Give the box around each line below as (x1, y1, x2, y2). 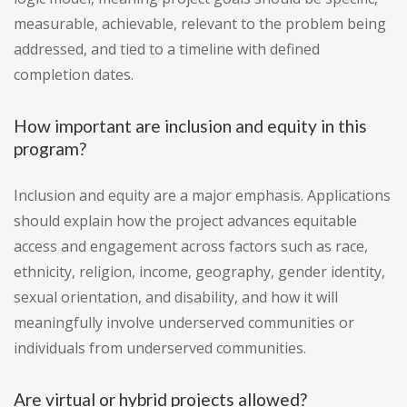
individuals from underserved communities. (14, 338, 306, 359)
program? (14, 138, 86, 160)
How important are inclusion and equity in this (14, 115, 367, 137)
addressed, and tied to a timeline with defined (14, 39, 320, 60)
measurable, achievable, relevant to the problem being (14, 14, 386, 35)
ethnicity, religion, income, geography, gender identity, (14, 262, 385, 283)
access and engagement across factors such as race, (14, 236, 368, 257)
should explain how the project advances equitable (14, 211, 357, 232)
